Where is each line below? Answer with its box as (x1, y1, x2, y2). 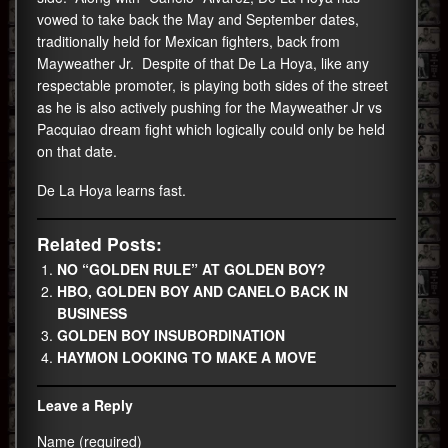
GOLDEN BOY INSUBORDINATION (57, 324, 285, 345)
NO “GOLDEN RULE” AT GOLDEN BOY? (57, 258, 326, 279)
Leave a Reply (37, 394, 133, 415)
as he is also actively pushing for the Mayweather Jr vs (37, 96, 382, 117)
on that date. (37, 140, 117, 161)
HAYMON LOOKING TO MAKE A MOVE (57, 346, 316, 367)
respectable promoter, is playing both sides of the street (37, 74, 388, 95)
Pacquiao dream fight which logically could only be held (37, 118, 385, 139)
